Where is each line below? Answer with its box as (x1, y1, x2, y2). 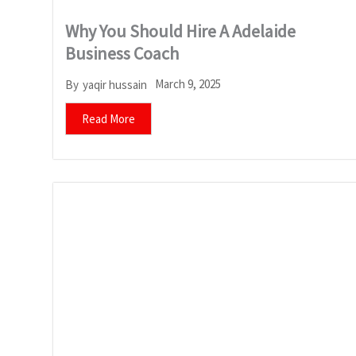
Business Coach (65, 42, 179, 65)
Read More (82, 111, 135, 127)
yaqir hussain (83, 76, 147, 92)
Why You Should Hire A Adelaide (65, 20, 296, 43)
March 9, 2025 (155, 76, 221, 92)
